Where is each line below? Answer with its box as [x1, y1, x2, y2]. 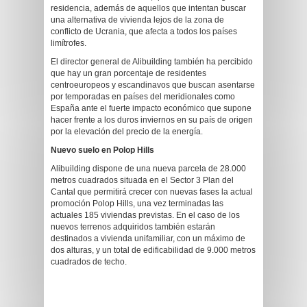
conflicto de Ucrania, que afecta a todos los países [51, 27, 237, 36]
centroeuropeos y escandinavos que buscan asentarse [51, 80, 255, 90]
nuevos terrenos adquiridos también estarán [51, 222, 215, 232]
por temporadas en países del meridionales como [51, 92, 235, 101]
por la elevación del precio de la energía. [51, 127, 203, 136]
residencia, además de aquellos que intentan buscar [51, 3, 246, 13]
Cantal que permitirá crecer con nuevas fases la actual [51, 187, 253, 197]
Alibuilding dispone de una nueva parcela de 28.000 [51, 164, 246, 173]
